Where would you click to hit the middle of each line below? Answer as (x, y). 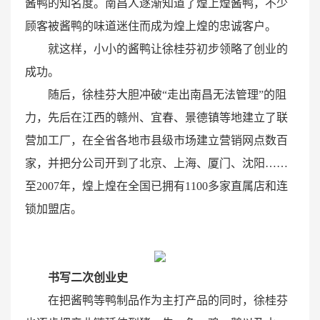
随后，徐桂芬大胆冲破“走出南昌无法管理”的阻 (167, 95)
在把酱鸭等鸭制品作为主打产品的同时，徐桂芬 (168, 301)
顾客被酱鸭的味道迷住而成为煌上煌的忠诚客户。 (151, 26)
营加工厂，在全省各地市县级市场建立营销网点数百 (156, 141)
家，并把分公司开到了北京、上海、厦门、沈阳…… (156, 164)
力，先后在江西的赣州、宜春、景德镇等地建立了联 (156, 118)
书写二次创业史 (88, 278)
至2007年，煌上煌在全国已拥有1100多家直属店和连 (156, 186)
